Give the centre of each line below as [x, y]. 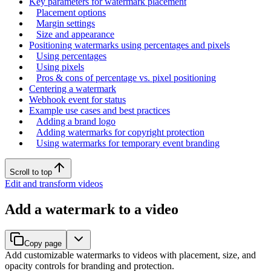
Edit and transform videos [54, 183]
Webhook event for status [77, 99]
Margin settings [66, 23]
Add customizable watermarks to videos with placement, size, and [130, 255]
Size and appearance [75, 34]
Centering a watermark [73, 88]
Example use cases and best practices [100, 110]
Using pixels [60, 67]
